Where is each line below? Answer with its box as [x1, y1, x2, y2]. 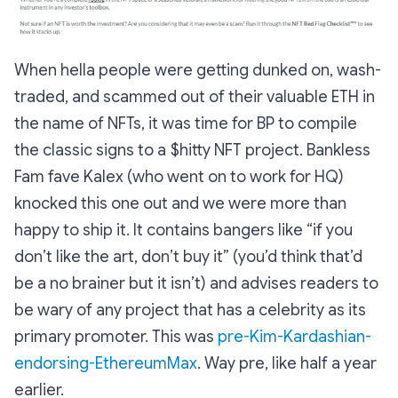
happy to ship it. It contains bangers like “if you [14, 220, 353, 241]
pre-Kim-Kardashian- [218, 327, 371, 347]
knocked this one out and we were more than [14, 194, 346, 214]
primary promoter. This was [14, 327, 218, 347]
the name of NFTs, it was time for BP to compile [14, 114, 357, 134]
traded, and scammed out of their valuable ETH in [14, 87, 375, 107]
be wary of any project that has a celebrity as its [14, 300, 366, 321]
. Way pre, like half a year [197, 354, 377, 374]
